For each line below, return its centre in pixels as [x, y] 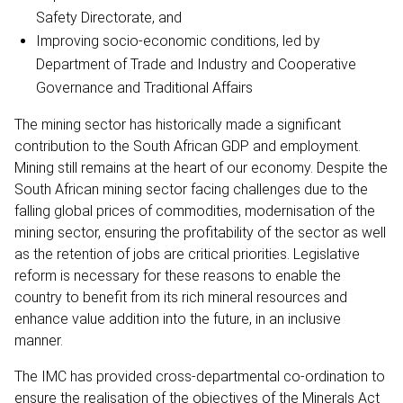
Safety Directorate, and [109, 17]
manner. [40, 340]
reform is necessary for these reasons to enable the [178, 275]
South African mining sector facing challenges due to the [191, 189]
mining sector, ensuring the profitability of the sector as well [200, 232]
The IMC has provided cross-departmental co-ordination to [200, 376]
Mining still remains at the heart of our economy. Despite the [201, 167]
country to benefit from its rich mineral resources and [181, 297]
